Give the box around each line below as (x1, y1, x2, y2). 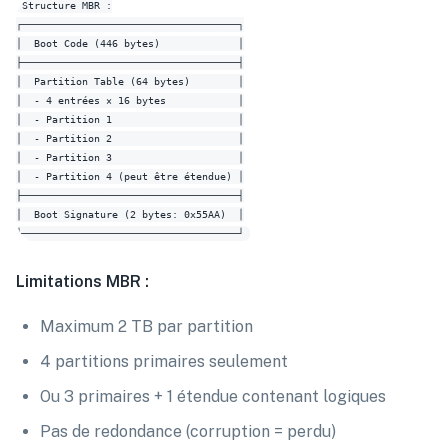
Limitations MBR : (16, 272, 149, 291)
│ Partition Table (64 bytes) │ (16, 76, 244, 87)
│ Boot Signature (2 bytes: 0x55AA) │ (16, 209, 244, 220)
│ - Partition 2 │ (16, 133, 244, 144)
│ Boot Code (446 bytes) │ (16, 38, 244, 49)
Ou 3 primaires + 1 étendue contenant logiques (40, 387, 386, 406)
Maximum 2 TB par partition (40, 317, 253, 336)
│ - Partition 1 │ (16, 114, 244, 125)
